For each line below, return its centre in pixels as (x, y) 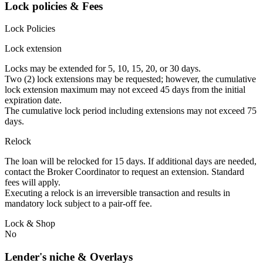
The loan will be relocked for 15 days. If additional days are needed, (131, 161)
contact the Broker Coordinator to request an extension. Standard (124, 172)
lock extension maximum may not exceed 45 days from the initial (125, 90)
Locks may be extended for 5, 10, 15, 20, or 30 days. (103, 69)
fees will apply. (33, 183)
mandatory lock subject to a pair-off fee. (78, 204)
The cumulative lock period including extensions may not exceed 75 (131, 111)
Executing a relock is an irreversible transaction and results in (117, 193)
